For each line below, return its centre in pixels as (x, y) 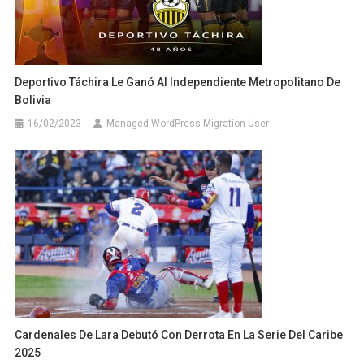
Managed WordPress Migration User (188, 123)
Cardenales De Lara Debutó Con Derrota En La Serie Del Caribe (179, 334)
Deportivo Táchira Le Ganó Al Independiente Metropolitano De (178, 82)
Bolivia (33, 100)
